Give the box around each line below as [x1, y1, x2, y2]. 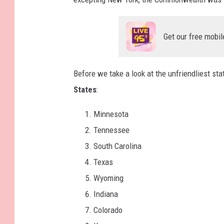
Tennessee [93, 125, 129, 135]
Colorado [93, 205, 122, 215]
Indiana [93, 189, 118, 199]
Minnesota [93, 109, 128, 119]
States [73, 84, 96, 95]
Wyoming [93, 173, 123, 183]
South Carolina [93, 141, 141, 151]
